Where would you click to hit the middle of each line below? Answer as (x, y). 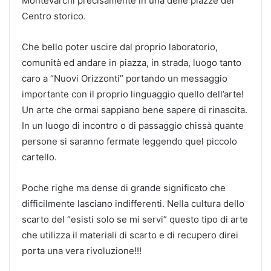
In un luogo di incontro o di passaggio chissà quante (133, 125)
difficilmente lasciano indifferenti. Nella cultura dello (133, 203)
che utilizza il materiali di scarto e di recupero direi (130, 235)
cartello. (39, 157)
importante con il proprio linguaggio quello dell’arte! (133, 94)
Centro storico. (54, 16)
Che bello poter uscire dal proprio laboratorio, (120, 47)
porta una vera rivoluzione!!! (82, 250)
